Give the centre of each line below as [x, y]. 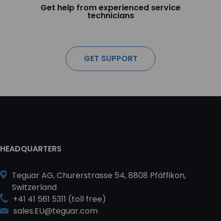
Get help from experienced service [110, 7]
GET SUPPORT [110, 58]
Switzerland [35, 187]
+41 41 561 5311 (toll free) [59, 199]
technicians [110, 15]
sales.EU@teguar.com [55, 211]
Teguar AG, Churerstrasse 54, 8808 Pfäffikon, [99, 175]
